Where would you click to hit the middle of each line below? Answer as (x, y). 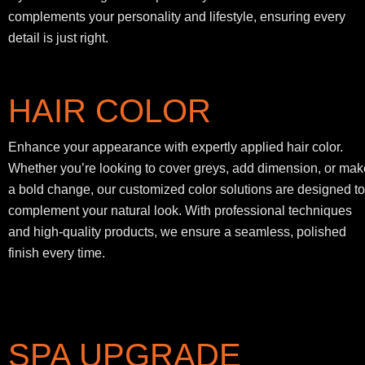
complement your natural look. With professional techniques (180, 211)
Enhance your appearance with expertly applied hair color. (176, 147)
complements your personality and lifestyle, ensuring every (177, 17)
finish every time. (57, 253)
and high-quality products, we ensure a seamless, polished (177, 232)
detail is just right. (58, 38)
